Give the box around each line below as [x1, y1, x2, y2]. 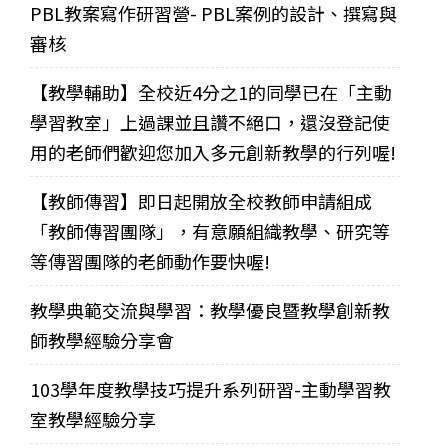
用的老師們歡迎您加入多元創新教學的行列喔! [30, 138, 396, 165]
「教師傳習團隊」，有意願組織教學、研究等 [30, 217, 390, 244]
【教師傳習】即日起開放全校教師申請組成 [30, 187, 372, 214]
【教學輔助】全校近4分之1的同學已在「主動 [30, 78, 392, 105]
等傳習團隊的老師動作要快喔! [30, 247, 270, 274]
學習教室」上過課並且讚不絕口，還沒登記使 [30, 108, 390, 135]
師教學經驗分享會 [30, 326, 174, 353]
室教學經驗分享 [30, 405, 156, 432]
